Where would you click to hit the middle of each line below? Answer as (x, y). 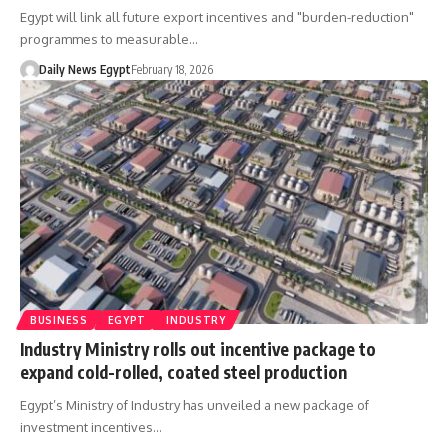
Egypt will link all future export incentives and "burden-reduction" (217, 16)
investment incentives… (91, 427)
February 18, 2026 (171, 69)
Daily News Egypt (84, 69)
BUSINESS (59, 320)
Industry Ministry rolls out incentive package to (198, 349)
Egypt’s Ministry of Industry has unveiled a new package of (194, 405)
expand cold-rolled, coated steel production (183, 372)
